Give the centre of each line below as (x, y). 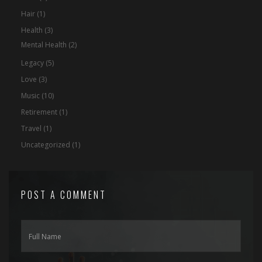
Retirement (39, 112)
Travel (31, 129)
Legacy (32, 63)
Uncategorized (45, 145)
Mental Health (44, 45)
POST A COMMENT (63, 195)
